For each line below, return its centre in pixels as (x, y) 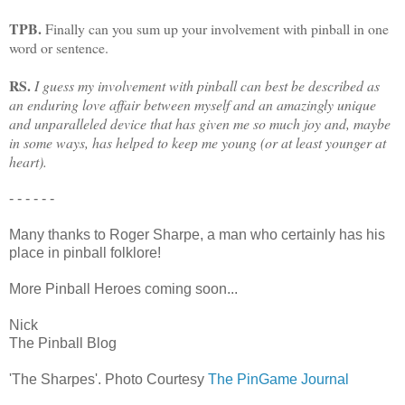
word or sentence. (59, 47)
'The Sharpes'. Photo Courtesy (108, 379)
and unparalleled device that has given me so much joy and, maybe (200, 123)
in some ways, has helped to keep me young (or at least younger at (198, 142)
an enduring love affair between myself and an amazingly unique (193, 104)
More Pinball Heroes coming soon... (123, 288)
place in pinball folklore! (85, 252)
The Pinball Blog (63, 343)
